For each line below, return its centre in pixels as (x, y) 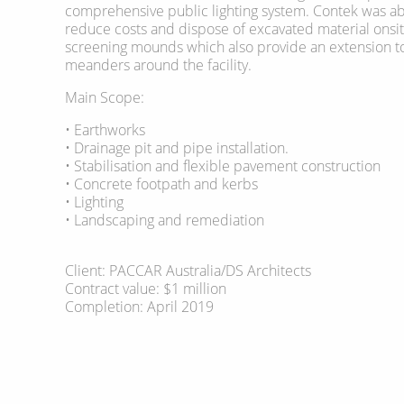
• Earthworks (105, 129)
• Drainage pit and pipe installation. (177, 147)
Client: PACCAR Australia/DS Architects (188, 270)
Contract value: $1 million (146, 288)
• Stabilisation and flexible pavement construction (223, 165)
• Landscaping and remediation (165, 220)
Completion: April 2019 (139, 306)
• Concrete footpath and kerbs (161, 184)
